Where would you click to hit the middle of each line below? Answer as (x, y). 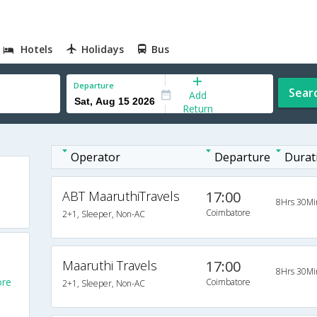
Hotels (37, 49)
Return (197, 108)
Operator (95, 157)
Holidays (103, 49)
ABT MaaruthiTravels (121, 196)
